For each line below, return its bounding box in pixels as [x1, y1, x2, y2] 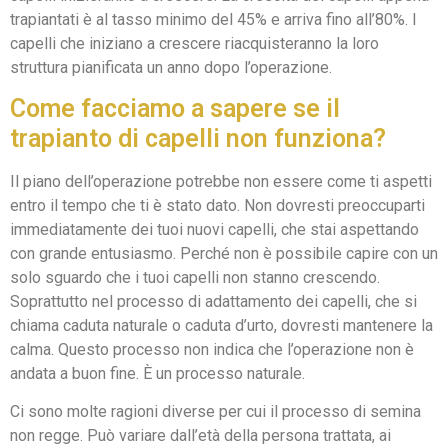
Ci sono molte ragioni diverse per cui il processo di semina [10, 402, 421, 422]
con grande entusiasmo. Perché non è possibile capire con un [10, 244, 438, 263]
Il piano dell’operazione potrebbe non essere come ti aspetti [10, 172, 432, 191]
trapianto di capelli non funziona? [10, 124, 386, 153]
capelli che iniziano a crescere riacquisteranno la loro [10, 33, 379, 53]
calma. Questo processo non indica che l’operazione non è [10, 340, 414, 359]
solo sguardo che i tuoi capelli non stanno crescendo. [10, 268, 380, 287]
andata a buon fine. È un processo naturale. [10, 364, 305, 383]
